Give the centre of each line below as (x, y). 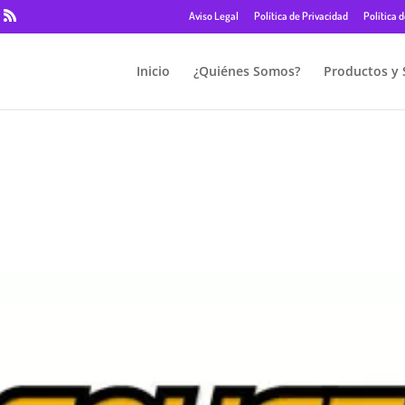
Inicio (153, 71)
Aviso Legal (213, 16)
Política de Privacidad (301, 16)
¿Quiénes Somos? (246, 71)
